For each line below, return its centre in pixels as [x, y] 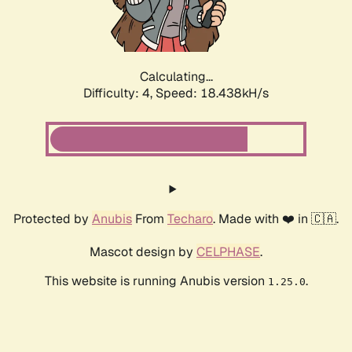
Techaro [190, 219]
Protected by [53, 219]
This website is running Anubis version [156, 281]
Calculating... [176, 77]
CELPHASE [228, 252]
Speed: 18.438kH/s [212, 93]
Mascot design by [143, 252]
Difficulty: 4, [119, 93]
